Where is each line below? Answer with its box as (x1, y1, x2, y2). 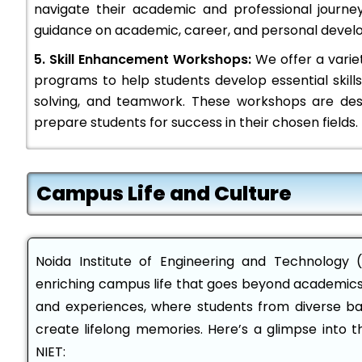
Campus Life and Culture (36, 179, 292, 208)
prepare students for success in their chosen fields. (34, 113, 358, 132)
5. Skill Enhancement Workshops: (34, 50, 252, 69)
